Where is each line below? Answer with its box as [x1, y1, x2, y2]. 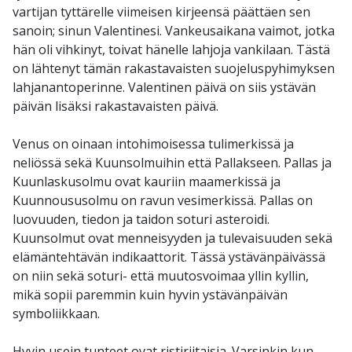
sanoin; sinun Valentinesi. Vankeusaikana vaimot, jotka [13, 22, 335, 40]
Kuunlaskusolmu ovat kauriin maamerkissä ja [13, 173, 280, 191]
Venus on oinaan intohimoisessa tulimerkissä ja [13, 135, 294, 153]
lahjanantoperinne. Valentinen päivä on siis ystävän [13, 79, 316, 97]
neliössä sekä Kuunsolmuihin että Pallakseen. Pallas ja [13, 154, 332, 172]
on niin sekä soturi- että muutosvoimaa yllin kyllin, [13, 267, 309, 285]
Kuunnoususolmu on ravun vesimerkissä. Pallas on [13, 192, 313, 210]
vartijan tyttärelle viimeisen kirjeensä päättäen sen [13, 3, 310, 21]
